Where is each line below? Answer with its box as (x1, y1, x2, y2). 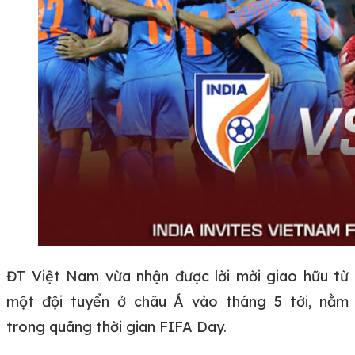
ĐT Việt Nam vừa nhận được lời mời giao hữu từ (6, 266, 349, 285)
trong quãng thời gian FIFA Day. (6, 317, 227, 336)
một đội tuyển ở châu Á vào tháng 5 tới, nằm (6, 292, 349, 311)
